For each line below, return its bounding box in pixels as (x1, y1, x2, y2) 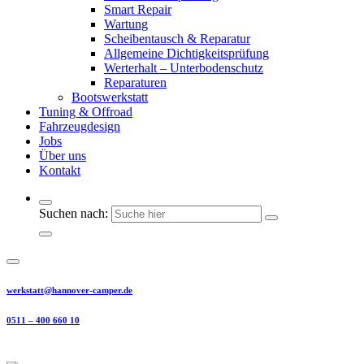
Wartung (104, 16, 148, 31)
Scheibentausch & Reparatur (104, 31, 250, 45)
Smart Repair (104, 2, 171, 16)
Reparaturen (104, 75, 167, 89)
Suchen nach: (39, 206, 108, 220)
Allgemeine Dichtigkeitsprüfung (104, 45, 269, 60)
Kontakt (39, 162, 80, 177)
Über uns (39, 148, 86, 162)
